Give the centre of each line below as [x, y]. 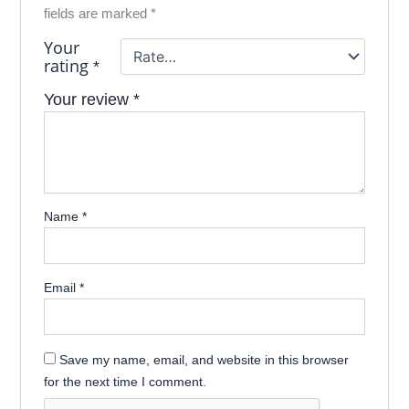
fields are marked [97, 13]
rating [68, 65]
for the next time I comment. [125, 381]
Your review [88, 99]
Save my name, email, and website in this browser [204, 359]
